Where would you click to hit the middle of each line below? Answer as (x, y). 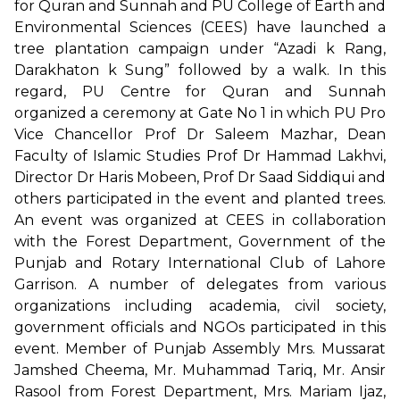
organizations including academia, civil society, (200, 305)
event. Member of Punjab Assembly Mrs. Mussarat (200, 348)
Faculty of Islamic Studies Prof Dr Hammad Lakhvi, (200, 155)
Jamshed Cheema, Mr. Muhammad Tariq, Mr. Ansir (200, 370)
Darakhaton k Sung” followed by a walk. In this (200, 70)
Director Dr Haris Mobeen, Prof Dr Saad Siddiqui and (200, 177)
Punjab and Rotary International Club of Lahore (200, 262)
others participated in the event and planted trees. (200, 198)
